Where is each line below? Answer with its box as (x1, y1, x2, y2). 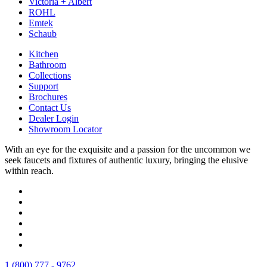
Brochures (29, 91, 67, 102)
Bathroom (29, 59, 66, 70)
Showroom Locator (29, 123, 102, 134)
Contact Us (29, 102, 71, 113)
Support (29, 80, 58, 91)
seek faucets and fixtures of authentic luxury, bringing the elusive (5, 154, 248, 165)
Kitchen (29, 48, 58, 59)
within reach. (5, 165, 54, 176)
